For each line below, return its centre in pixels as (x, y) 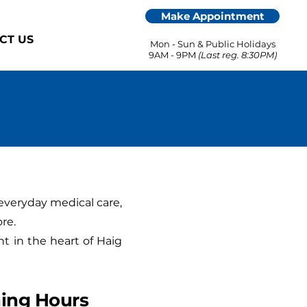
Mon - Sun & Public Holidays (212, 44)
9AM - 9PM (173, 55)
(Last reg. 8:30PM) (237, 55)
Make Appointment (212, 16)
